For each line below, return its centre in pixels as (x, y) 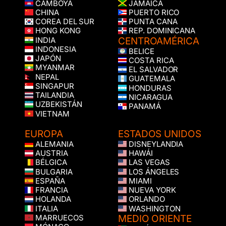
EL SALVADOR (153, 70)
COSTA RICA (150, 61)
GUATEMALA (151, 79)
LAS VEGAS (148, 162)
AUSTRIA (51, 153)
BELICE (140, 51)
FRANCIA (51, 190)
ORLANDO (146, 199)
